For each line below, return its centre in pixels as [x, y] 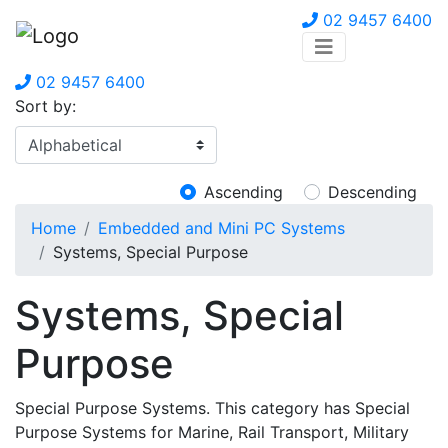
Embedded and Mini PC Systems [221, 228]
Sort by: [45, 106]
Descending [372, 192]
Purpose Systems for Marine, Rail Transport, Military [212, 432]
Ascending [243, 192]
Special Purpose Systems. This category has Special [212, 408]
